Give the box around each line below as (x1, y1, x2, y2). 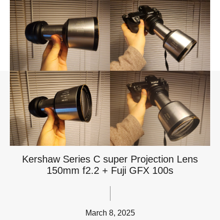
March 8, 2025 (85, 208, 135, 217)
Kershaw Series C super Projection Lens (22, 153, 198, 165)
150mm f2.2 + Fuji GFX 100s (47, 165, 173, 176)
